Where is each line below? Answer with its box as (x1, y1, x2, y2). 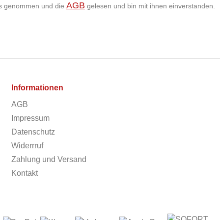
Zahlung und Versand (11, 155, 86, 164)
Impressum (11, 114, 50, 122)
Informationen (11, 83, 63, 92)
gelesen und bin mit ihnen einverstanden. (85, 2, 215, 10)
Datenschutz (11, 128, 55, 136)
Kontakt (11, 169, 38, 177)
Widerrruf (11, 141, 43, 150)
